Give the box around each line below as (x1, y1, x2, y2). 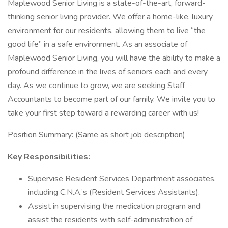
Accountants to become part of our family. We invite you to (8, 94, 215, 105)
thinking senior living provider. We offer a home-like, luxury (8, 11, 213, 22)
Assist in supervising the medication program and (28, 201, 201, 212)
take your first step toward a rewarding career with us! (8, 107, 199, 119)
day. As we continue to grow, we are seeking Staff (8, 80, 185, 91)
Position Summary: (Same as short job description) (8, 129, 185, 140)
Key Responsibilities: (8, 151, 90, 162)
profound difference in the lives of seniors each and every (8, 66, 208, 77)
